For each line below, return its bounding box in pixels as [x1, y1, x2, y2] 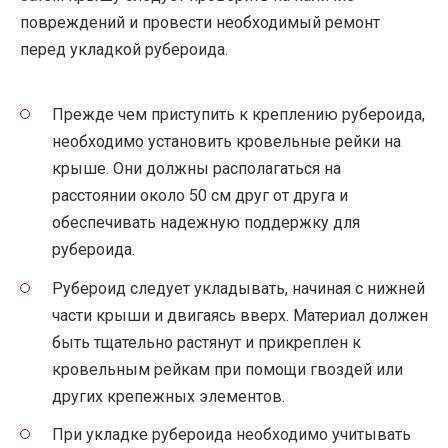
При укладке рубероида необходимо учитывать [52, 424, 411, 444]
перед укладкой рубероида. [20, 39, 228, 59]
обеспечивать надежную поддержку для [52, 213, 360, 233]
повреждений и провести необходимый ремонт [20, 12, 380, 32]
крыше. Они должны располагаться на [52, 159, 341, 179]
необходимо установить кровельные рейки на [52, 132, 401, 152]
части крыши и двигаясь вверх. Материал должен [52, 305, 428, 325]
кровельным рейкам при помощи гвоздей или [52, 359, 403, 379]
